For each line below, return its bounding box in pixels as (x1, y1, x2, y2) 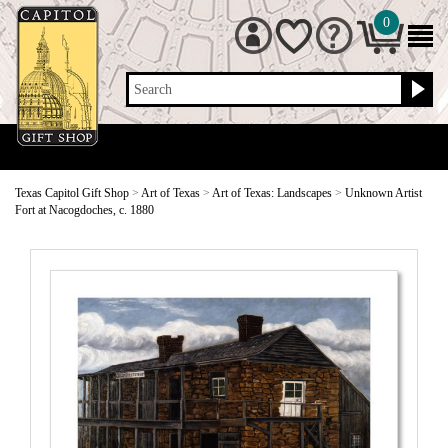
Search (134, 82, 173, 97)
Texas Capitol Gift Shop (15, 186, 129, 200)
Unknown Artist (345, 186, 422, 200)
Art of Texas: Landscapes (212, 186, 332, 200)
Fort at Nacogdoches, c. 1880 (15, 203, 154, 217)
